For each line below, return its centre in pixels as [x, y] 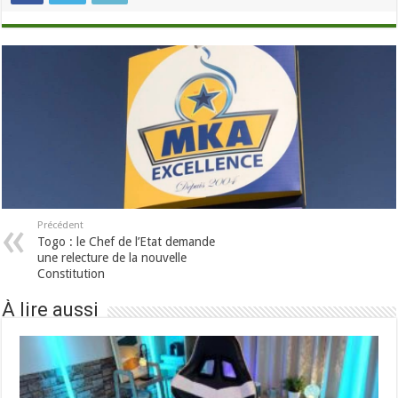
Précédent [61, 225]
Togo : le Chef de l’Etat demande [127, 241]
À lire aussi [51, 309]
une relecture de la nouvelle [112, 257]
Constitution [72, 273]
